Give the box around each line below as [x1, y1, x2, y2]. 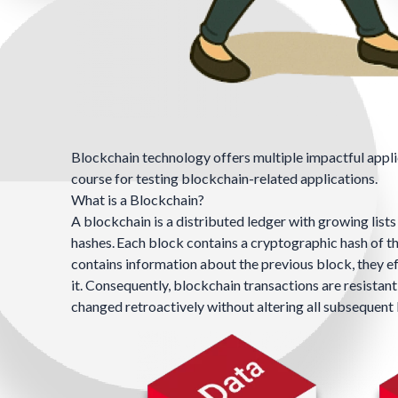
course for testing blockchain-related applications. [71, 170, 378, 187]
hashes [71, 234, 112, 251]
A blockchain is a [71, 212, 176, 230]
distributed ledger [176, 212, 286, 230]
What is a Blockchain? [71, 191, 204, 209]
